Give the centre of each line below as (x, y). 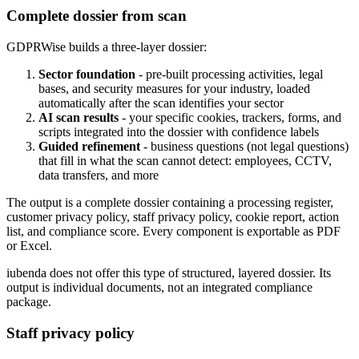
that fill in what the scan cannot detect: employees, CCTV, (185, 160)
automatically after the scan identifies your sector (161, 103)
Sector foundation (87, 74)
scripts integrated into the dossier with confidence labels (179, 131)
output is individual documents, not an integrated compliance (159, 287)
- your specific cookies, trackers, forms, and (230, 117)
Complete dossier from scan (97, 16)
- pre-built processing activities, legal (229, 74)
